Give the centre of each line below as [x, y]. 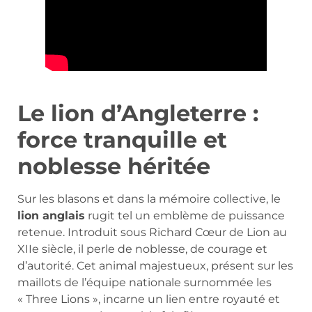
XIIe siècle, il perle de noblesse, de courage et [142, 249]
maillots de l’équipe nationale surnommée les [145, 283]
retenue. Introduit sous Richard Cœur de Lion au [152, 233]
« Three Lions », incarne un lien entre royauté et [149, 299]
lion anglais [51, 216]
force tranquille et [122, 140]
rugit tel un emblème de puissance [185, 216]
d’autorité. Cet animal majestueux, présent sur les [155, 266]
